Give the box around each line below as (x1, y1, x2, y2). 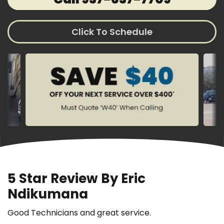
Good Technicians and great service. (7, 207, 151, 219)
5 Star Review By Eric (7, 169, 145, 188)
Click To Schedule (71, 25, 152, 38)
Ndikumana (7, 185, 88, 203)
